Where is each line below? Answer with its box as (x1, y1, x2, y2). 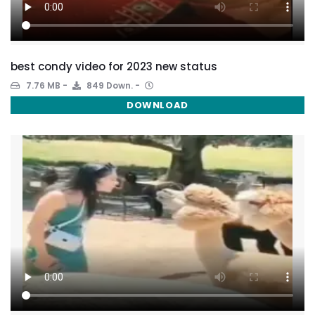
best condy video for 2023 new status (11, 59, 217, 74)
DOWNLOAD (127, 98, 188, 112)
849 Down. (84, 79, 133, 91)
